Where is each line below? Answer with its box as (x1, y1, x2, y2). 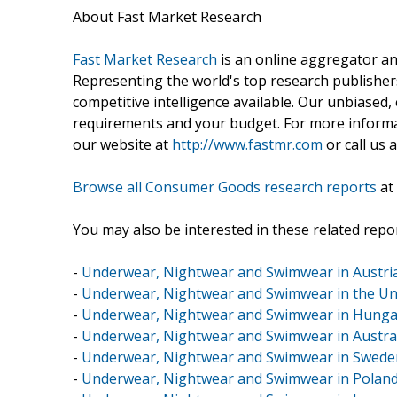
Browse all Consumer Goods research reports (73, 176, 377, 197)
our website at (73, 134, 172, 154)
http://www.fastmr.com (172, 134, 323, 154)
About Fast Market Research (73, 6, 261, 27)
